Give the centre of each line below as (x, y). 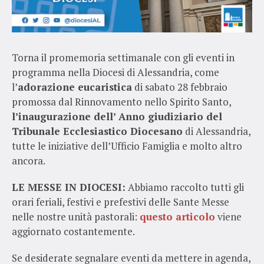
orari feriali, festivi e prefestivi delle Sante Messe (121, 202)
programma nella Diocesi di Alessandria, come (115, 72)
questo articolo (177, 216)
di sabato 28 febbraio (180, 87)
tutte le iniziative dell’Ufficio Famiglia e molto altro (127, 146)
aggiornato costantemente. (73, 231)
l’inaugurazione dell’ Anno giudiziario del (117, 116)
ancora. (29, 160)
